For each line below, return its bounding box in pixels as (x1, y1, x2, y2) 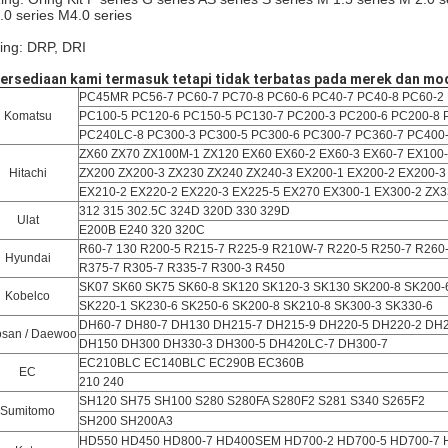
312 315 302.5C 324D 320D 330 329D (79, 204, 290, 218)
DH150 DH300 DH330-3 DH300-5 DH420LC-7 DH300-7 (79, 337, 388, 351)
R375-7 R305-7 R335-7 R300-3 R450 (79, 261, 285, 275)
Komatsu (3, 109, 52, 123)
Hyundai (4, 251, 51, 265)
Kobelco (5, 289, 50, 303)
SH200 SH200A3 (79, 414, 173, 428)
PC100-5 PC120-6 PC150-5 (79, 109, 235, 123)
